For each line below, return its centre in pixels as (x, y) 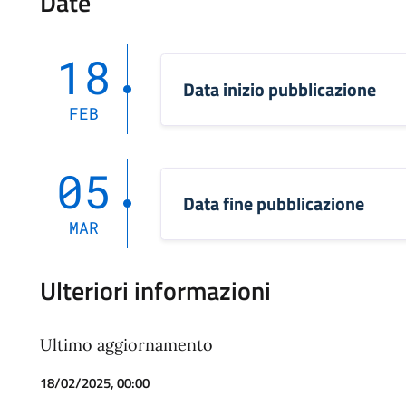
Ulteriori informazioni (156, 291)
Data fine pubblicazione (274, 203)
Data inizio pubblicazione (280, 89)
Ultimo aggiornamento (127, 345)
